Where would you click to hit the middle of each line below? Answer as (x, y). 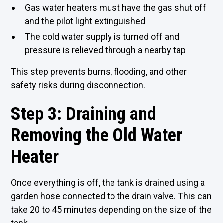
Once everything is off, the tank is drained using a (108, 182)
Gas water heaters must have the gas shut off (116, 8)
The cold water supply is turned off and (102, 37)
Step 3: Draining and (84, 114)
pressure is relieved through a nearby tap (106, 50)
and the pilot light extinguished (85, 21)
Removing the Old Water (97, 135)
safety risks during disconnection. (78, 85)
